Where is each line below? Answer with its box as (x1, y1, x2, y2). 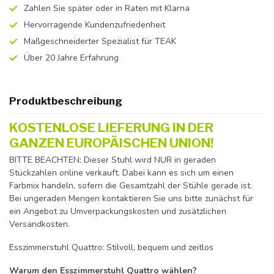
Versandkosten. (9, 218, 70, 230)
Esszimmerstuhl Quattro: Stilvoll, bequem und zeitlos (9, 241, 213, 253)
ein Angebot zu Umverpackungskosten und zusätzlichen (9, 206, 226, 217)
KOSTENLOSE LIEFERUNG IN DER (9, 120, 213, 135)
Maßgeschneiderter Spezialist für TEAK (24, 35, 176, 47)
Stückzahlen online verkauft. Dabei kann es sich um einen (9, 167, 234, 179)
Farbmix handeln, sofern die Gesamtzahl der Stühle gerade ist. (9, 180, 252, 191)
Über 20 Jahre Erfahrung (24, 52, 119, 64)
